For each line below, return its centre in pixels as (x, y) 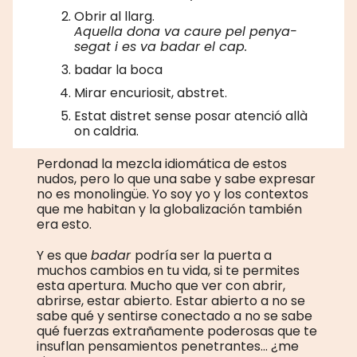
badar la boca (118, 70)
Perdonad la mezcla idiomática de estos (162, 164)
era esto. (64, 224)
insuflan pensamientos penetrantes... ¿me (168, 346)
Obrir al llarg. (114, 16)
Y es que (64, 255)
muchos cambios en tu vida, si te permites (168, 271)
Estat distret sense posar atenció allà (191, 116)
